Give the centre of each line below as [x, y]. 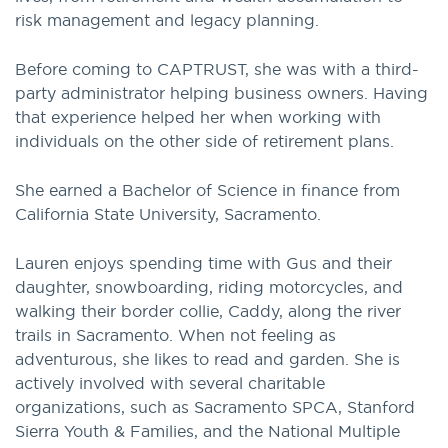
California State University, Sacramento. [168, 214]
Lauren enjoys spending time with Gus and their [203, 263]
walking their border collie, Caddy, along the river [208, 311]
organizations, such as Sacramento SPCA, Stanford [215, 407]
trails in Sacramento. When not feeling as [175, 335]
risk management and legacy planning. [167, 20]
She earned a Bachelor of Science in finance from [207, 190]
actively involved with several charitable [170, 383]
